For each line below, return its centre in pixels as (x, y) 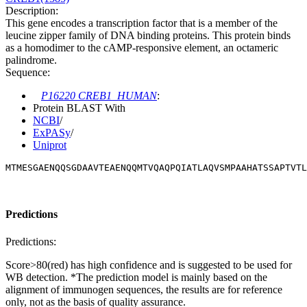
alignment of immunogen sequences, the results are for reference (144, 289)
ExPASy (52, 132)
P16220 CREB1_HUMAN (99, 95)
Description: (32, 10)
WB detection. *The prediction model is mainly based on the (136, 277)
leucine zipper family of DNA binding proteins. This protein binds (148, 35)
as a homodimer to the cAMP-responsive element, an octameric (142, 47)
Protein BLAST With (79, 108)
